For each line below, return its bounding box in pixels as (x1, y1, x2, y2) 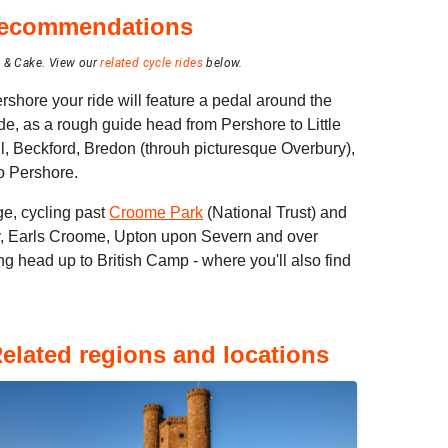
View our (48, 56, 101, 70)
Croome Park (109, 204, 204, 221)
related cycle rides (100, 56, 204, 70)
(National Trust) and (203, 204, 348, 221)
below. (203, 56, 243, 70)
